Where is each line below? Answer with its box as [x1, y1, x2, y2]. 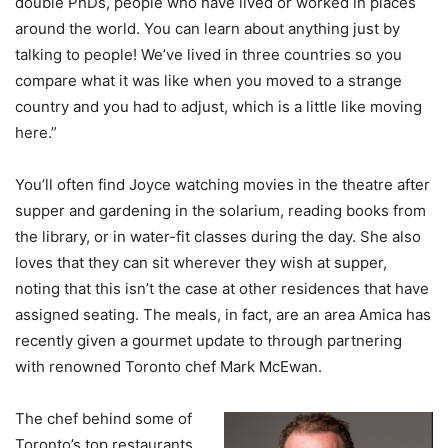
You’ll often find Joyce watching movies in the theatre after [15, 175, 430, 194]
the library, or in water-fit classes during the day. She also [15, 227, 421, 246]
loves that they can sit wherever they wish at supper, [15, 253, 387, 272]
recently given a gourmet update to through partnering [15, 331, 402, 350]
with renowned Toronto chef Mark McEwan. [15, 357, 322, 376]
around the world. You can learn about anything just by [15, 19, 400, 38]
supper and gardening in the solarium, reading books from [15, 201, 426, 220]
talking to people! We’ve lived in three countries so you [15, 45, 402, 64]
